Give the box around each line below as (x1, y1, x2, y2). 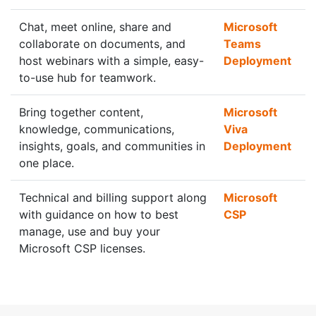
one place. (19, 156, 74, 170)
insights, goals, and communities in (19, 139, 205, 153)
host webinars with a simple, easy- (19, 54, 204, 68)
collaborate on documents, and (19, 37, 186, 51)
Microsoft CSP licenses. (19, 241, 145, 255)
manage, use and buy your (19, 224, 160, 238)
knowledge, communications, (19, 122, 174, 136)
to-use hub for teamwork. (19, 71, 156, 85)
